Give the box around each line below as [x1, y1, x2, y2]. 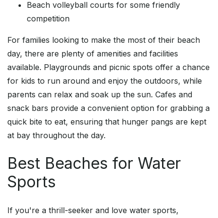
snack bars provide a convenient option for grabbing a [7, 103, 210, 113]
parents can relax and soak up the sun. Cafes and [7, 90, 192, 100]
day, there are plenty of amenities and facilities [7, 49, 178, 59]
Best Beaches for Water [7, 154, 181, 173]
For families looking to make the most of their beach [7, 35, 200, 45]
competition [27, 14, 70, 24]
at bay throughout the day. [7, 130, 106, 141]
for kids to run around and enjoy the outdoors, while [7, 76, 202, 86]
